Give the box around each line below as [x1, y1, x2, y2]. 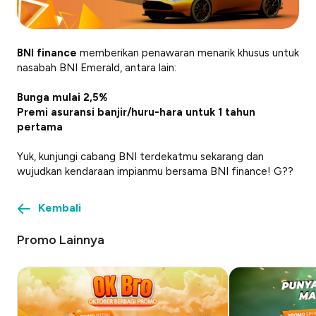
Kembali [38, 200, 81, 214]
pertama [17, 120, 63, 133]
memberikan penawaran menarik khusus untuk [77, 46, 299, 59]
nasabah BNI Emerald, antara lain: [17, 61, 176, 74]
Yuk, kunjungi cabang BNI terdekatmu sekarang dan [17, 150, 264, 163]
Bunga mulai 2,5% [17, 90, 108, 104]
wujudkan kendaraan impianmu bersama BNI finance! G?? [17, 164, 293, 178]
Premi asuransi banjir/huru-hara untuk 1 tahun [17, 105, 255, 119]
